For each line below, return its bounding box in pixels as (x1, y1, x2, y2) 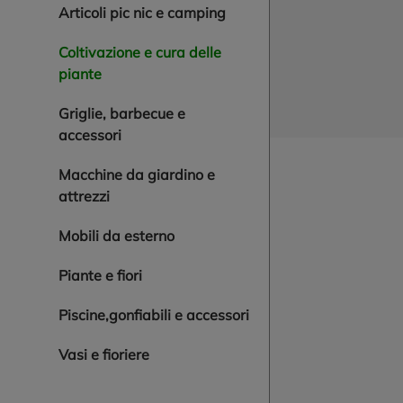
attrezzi (58, 187, 110, 205)
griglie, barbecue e (58, 104, 69, 122)
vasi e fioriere (67, 345, 149, 363)
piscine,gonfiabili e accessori (67, 306, 249, 324)
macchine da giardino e (58, 166, 71, 184)
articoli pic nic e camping (69, 4, 226, 22)
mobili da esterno (71, 227, 175, 245)
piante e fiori (67, 266, 142, 284)
